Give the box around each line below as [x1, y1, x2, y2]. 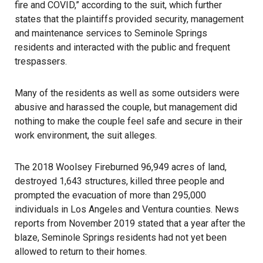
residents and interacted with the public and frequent [15, 42, 230, 53]
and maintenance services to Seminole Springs [15, 28, 207, 39]
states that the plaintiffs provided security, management [15, 14, 244, 25]
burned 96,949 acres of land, [110, 161, 227, 173]
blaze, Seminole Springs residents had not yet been [15, 232, 227, 243]
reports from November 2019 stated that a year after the [15, 218, 245, 229]
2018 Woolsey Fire [32, 161, 110, 173]
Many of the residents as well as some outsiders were [15, 87, 240, 99]
